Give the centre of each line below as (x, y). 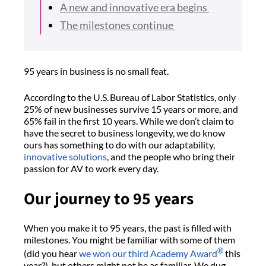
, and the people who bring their (171, 156)
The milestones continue (118, 25)
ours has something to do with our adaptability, (119, 144)
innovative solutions (65, 156)
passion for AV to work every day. (93, 168)
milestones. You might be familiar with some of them (129, 239)
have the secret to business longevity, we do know (124, 132)
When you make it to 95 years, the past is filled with (128, 227)
